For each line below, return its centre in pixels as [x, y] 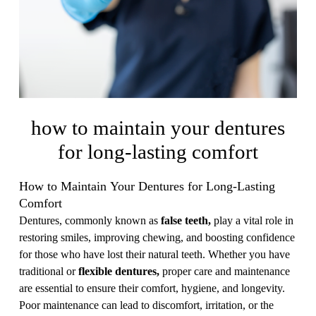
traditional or [49, 271]
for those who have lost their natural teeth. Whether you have [154, 254]
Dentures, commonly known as [90, 220]
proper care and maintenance [225, 271]
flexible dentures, [119, 271]
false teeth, [186, 220]
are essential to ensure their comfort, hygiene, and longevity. [152, 288]
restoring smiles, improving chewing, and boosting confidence [157, 237]
